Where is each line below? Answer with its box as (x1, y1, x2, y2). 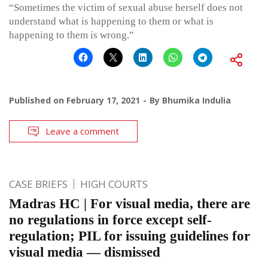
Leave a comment (45, 125, 119, 138)
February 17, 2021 (66, 95, 140, 106)
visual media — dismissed (9, 245, 160, 260)
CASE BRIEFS (9, 177, 68, 191)
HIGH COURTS (80, 177, 148, 191)
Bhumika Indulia (162, 95, 231, 106)
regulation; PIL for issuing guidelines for (9, 229, 250, 244)
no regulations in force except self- (9, 212, 212, 228)
